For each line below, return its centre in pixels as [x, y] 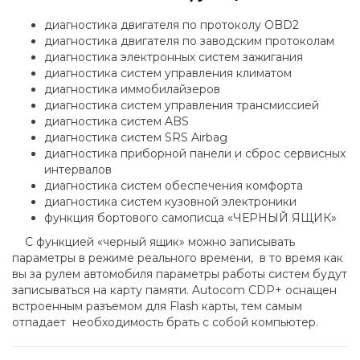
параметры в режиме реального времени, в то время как [178, 258]
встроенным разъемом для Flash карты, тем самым [157, 307]
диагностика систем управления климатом [168, 74]
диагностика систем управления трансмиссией [182, 106]
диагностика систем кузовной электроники [170, 202]
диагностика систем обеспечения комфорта [174, 186]
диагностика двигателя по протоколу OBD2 [172, 25]
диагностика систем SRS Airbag [136, 138]
